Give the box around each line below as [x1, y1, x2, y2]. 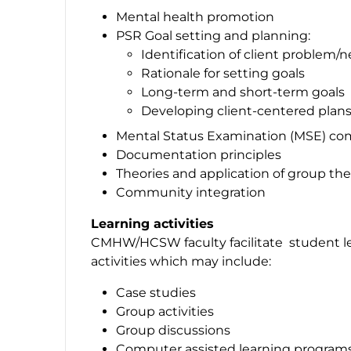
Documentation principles [116, 147, 281, 162]
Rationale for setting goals [141, 65, 305, 81]
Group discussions [116, 322, 230, 338]
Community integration [116, 184, 266, 200]
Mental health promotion [116, 9, 274, 24]
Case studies [116, 284, 196, 300]
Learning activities [91, 215, 214, 231]
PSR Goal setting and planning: [116, 27, 310, 43]
